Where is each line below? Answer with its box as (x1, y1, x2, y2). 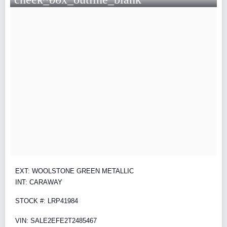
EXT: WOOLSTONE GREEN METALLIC (15, 167, 134, 175)
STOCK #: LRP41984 (15, 197, 78, 205)
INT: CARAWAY (15, 178, 62, 186)
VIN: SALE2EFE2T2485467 (15, 216, 97, 224)
